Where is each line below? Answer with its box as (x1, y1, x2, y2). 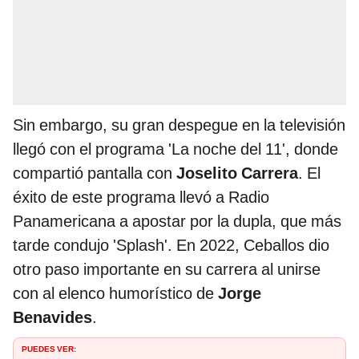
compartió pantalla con (13, 163, 176, 184)
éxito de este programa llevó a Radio (13, 188, 269, 208)
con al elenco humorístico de (13, 284, 218, 304)
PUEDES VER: (22, 341, 76, 355)
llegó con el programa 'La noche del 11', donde (13, 139, 338, 159)
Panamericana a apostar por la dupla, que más (13, 212, 341, 232)
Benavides (13, 308, 92, 328)
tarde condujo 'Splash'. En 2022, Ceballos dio (13, 236, 329, 256)
